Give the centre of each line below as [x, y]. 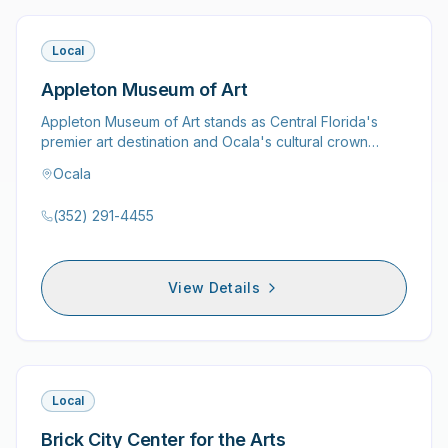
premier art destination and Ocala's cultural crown [204, 141]
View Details [214, 287]
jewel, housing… [94, 161]
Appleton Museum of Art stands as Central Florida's [209, 121]
